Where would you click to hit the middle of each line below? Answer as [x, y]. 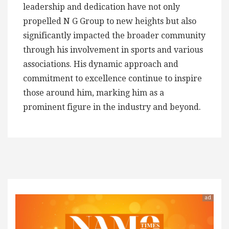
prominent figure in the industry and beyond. [112, 107]
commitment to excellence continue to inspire [112, 78]
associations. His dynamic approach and [101, 64]
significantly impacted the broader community [114, 35]
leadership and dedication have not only [101, 7]
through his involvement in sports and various [113, 50]
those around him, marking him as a [94, 93]
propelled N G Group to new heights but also [110, 21]
